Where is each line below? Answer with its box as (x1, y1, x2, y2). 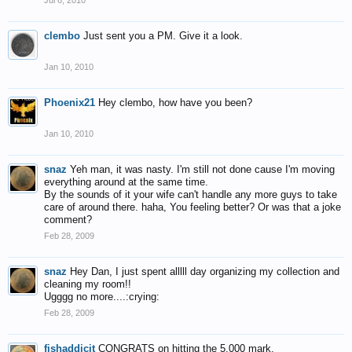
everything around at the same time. (44, 176, 208, 188)
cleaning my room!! (44, 278, 131, 290)
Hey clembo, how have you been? (98, 97, 252, 108)
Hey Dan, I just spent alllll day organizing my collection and (70, 266, 339, 277)
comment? (44, 214, 92, 225)
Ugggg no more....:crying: (44, 291, 159, 302)
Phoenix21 (44, 97, 95, 108)
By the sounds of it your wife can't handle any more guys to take (44, 189, 337, 200)
